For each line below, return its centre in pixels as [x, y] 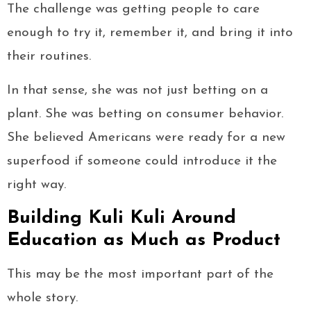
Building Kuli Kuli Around [121, 219]
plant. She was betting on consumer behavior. [145, 115]
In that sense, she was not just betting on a [137, 91]
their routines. [49, 57]
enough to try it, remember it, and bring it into [150, 33]
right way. [36, 185]
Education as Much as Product [144, 241]
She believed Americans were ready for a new [146, 138]
